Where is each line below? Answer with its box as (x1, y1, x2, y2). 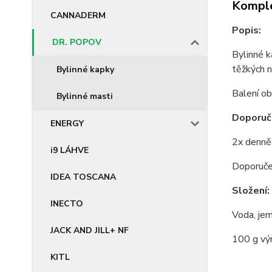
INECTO (50, 198, 83, 209)
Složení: (231, 183, 270, 197)
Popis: (231, 23, 261, 37)
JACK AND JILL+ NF (50, 225, 129, 236)
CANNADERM (50, 10, 106, 21)
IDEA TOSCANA (50, 171, 116, 183)
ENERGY (50, 118, 84, 129)
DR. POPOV (52, 36, 101, 48)
